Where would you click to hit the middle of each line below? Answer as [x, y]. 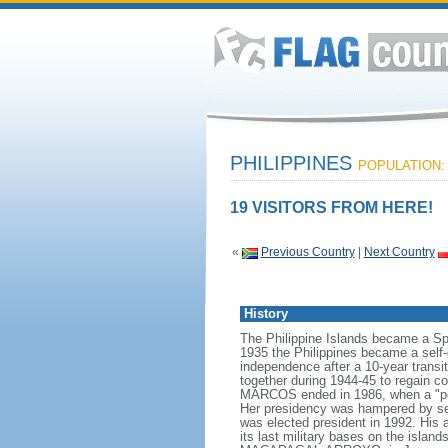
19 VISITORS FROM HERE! [331, 207]
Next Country [399, 252]
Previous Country [307, 252]
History [265, 313]
